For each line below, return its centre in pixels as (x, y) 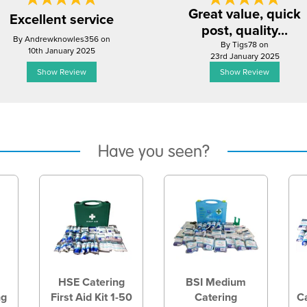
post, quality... (245, 30)
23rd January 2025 (245, 56)
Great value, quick (245, 13)
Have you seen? (153, 151)
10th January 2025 (62, 50)
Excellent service (62, 19)
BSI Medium (216, 282)
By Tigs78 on (245, 44)
